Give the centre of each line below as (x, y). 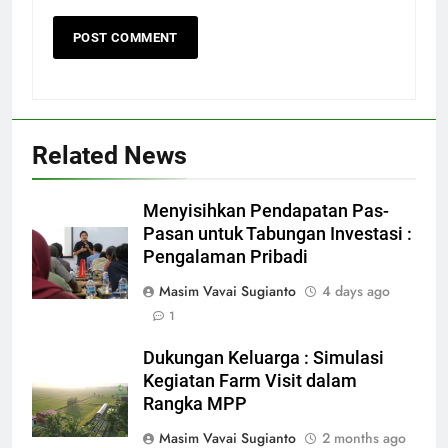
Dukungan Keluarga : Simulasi (263, 357)
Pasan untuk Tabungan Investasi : (277, 233)
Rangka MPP (195, 403)
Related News (109, 155)
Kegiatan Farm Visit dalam (250, 380)
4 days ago (356, 290)
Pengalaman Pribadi (225, 256)
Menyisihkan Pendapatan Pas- (266, 210)
